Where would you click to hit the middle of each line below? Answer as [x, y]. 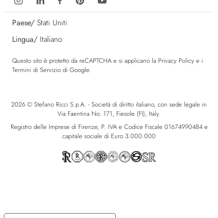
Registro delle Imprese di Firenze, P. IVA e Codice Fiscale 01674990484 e [109, 127]
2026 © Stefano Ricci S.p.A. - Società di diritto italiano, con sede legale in [109, 104]
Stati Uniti [52, 22]
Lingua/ [25, 39]
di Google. [76, 70]
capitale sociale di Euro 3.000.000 [109, 136]
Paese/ [23, 22]
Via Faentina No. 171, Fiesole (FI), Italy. [109, 113]
